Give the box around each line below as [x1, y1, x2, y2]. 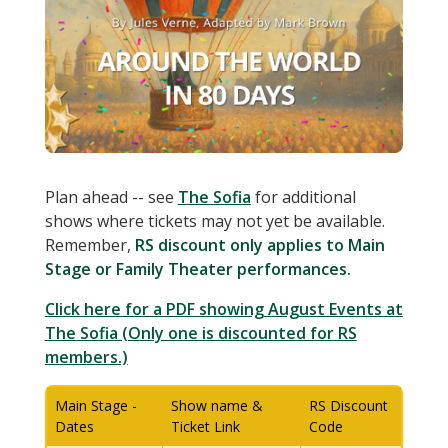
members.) [44, 346, 128, 369]
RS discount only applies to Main [134, 234, 385, 257]
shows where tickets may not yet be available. [44, 210, 385, 233]
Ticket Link [170, 417, 244, 437]
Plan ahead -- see [44, 186, 178, 209]
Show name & [170, 396, 263, 416]
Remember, [44, 234, 135, 257]
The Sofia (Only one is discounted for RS [44, 322, 357, 345]
